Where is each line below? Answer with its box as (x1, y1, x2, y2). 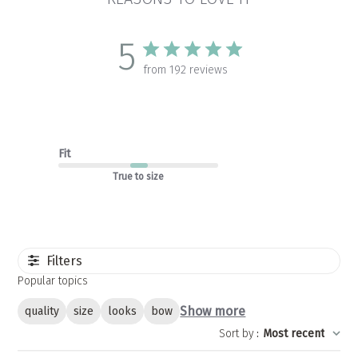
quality (25, 304, 60, 318)
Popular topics (18, 273, 89, 288)
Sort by (218, 327, 254, 341)
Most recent (262, 327, 324, 341)
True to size (112, 170, 164, 182)
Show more (180, 303, 246, 319)
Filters (46, 253, 83, 268)
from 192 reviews (143, 62, 228, 77)
